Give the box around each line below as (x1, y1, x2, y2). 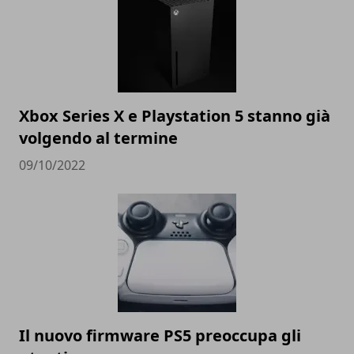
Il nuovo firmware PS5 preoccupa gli (19, 324, 301, 346)
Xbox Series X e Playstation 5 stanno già (19, 104, 330, 126)
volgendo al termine (19, 126, 178, 149)
